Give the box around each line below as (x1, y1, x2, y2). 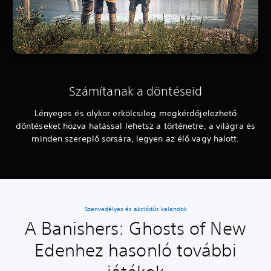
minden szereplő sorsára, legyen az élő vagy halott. (31, 133, 240, 145)
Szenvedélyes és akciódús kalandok (84, 204, 187, 214)
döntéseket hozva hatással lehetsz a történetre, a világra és (15, 120, 255, 132)
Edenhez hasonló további (34, 240, 237, 261)
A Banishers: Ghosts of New (25, 218, 246, 240)
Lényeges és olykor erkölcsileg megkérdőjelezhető (34, 108, 237, 119)
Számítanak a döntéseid (68, 84, 203, 99)
